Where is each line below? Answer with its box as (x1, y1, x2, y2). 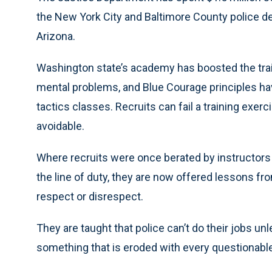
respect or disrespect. (36, 190, 143, 203)
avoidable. (36, 120, 84, 133)
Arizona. (36, 30, 75, 43)
